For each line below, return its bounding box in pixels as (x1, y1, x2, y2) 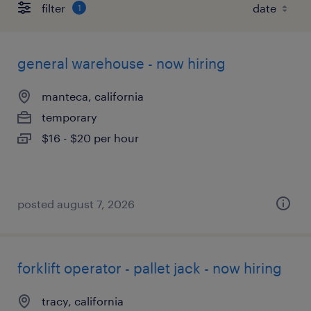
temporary (42, 110, 97, 124)
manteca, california (42, 90, 144, 103)
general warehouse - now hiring (17, 55, 226, 72)
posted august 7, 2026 (17, 197, 135, 210)
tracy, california (42, 294, 124, 308)
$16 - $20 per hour (42, 131, 139, 144)
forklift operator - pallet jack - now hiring (17, 260, 282, 276)
